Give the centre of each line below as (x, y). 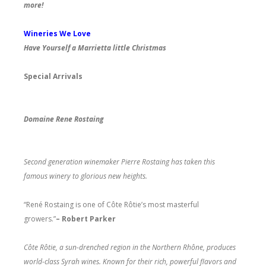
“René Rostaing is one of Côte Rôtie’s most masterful (111, 204)
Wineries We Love (57, 33)
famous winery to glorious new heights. (85, 176)
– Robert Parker (86, 218)
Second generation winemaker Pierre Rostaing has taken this (119, 161)
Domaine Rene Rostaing (64, 119)
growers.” (40, 218)
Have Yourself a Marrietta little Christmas (95, 47)
